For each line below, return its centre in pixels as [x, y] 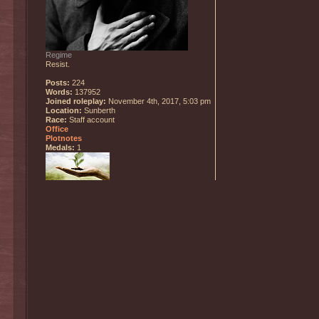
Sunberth [99, 111]
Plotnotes [64, 138]
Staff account [91, 120]
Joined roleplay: [76, 101]
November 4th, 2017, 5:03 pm [158, 101]
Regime [59, 55]
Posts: [58, 83]
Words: [59, 92]
